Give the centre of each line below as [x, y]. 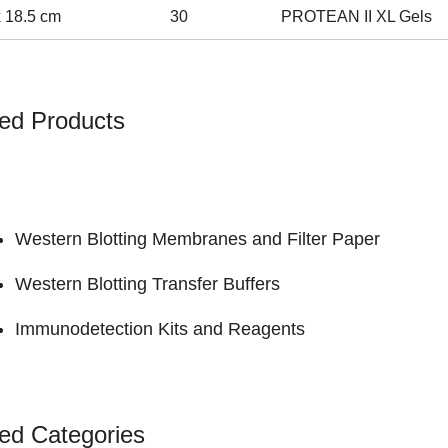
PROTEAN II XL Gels [356, 16]
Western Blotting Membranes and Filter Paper [197, 238]
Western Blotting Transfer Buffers [147, 283]
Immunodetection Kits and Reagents [160, 328]
